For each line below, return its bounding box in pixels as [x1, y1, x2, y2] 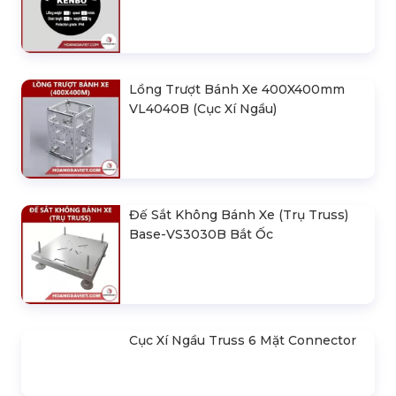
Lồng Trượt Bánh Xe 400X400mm [129, 81, 345, 98]
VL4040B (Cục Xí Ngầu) [129, 101, 277, 118]
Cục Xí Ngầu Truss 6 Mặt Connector [129, 332, 356, 349]
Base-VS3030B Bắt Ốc [129, 226, 273, 243]
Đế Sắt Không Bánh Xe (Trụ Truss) [129, 207, 348, 224]
